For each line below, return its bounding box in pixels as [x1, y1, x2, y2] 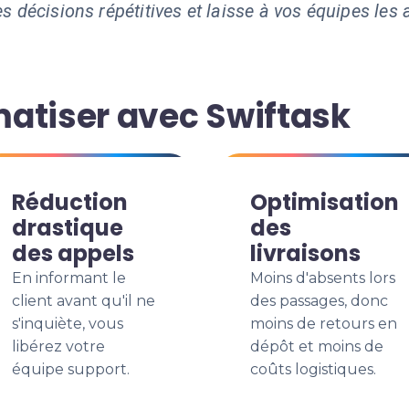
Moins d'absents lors [250, 269, 395, 287]
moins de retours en [250, 315, 397, 332]
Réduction [12, 187, 128, 217]
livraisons [250, 238, 361, 268]
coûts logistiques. [250, 361, 376, 378]
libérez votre [12, 338, 105, 355]
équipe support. [12, 361, 130, 378]
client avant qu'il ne [12, 292, 155, 309]
